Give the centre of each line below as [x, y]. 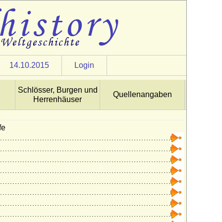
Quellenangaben [142, 94]
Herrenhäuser [57, 99]
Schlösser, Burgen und [57, 90]
